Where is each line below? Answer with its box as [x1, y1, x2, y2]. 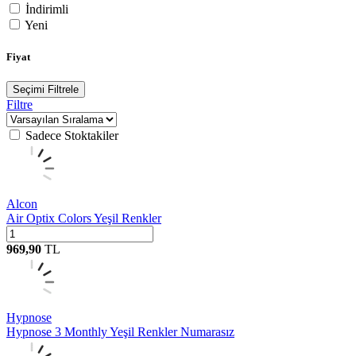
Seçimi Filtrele [13, 83, 79, 95]
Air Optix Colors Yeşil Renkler [6, 211, 161, 225]
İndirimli [25, 2, 68, 17]
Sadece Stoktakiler [25, 128, 118, 142]
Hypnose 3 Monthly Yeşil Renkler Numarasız [6, 324, 234, 339]
